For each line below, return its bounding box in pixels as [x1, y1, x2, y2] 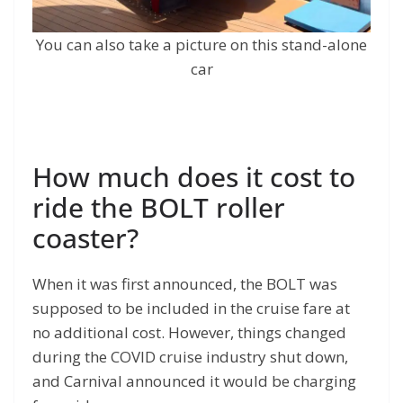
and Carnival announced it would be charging [32, 370, 356, 391]
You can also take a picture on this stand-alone [36, 33, 367, 55]
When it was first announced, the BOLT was [32, 273, 337, 294]
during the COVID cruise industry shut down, [32, 345, 348, 367]
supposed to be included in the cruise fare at [32, 297, 350, 318]
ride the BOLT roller [32, 188, 285, 226]
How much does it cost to [32, 157, 355, 195]
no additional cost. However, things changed [32, 321, 346, 343]
